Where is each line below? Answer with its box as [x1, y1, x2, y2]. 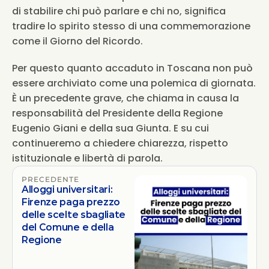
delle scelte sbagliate [22, 209, 126, 220]
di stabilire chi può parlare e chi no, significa [12, 4, 226, 18]
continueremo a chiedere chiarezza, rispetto [12, 136, 228, 150]
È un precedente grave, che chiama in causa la [12, 91, 239, 105]
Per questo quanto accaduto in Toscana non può [12, 61, 253, 75]
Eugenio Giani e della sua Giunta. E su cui [12, 121, 209, 135]
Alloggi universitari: [22, 184, 113, 195]
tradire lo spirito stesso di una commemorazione [12, 19, 250, 33]
